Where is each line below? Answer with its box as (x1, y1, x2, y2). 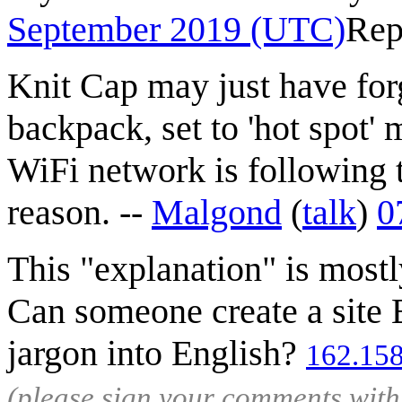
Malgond (152, 191, 282, 232)
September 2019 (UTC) (7, 8, 345, 49)
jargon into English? (7, 332, 306, 373)
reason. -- (7, 191, 152, 232)
